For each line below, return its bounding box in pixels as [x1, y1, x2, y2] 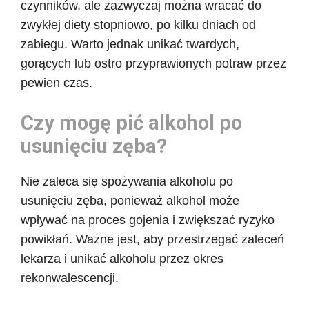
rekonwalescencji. [21, 270, 119, 285]
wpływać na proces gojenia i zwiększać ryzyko [21, 212, 275, 227]
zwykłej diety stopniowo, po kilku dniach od [21, 17, 256, 32]
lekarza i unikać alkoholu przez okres [21, 251, 223, 266]
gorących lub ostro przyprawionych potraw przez [21, 56, 286, 70]
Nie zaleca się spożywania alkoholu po [21, 174, 233, 188]
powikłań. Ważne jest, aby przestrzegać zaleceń [21, 232, 284, 246]
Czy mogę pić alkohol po [21, 110, 242, 134]
